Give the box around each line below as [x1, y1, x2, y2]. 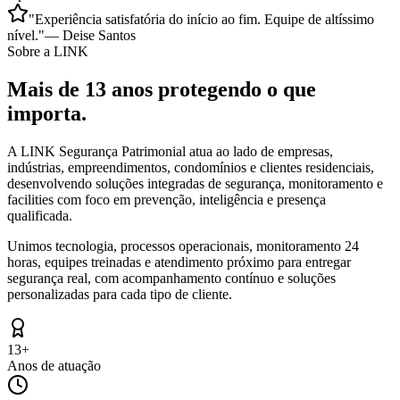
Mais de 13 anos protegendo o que [7, 77, 316, 101]
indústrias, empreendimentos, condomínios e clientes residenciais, [7, 159, 374, 175]
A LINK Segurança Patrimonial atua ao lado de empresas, [7, 143, 333, 159]
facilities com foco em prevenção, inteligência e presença [7, 191, 326, 207]
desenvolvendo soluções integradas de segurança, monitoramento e [7, 175, 383, 191]
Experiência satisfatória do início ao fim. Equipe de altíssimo [35, 11, 374, 27]
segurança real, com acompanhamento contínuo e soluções [7, 270, 336, 286]
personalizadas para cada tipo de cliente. [7, 286, 232, 302]
